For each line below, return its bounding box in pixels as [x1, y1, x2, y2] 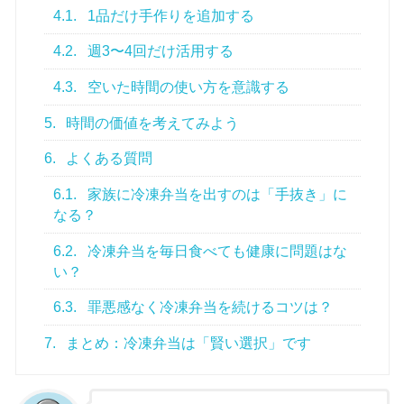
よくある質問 [62, 151, 153, 167]
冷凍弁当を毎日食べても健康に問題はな [84, 243, 348, 259]
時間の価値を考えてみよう [62, 115, 240, 131]
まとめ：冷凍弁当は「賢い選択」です [62, 335, 312, 351]
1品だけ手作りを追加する [84, 7, 255, 23]
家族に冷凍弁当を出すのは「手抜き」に [84, 186, 348, 202]
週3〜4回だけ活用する [84, 43, 234, 60]
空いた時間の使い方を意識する [84, 79, 290, 96]
